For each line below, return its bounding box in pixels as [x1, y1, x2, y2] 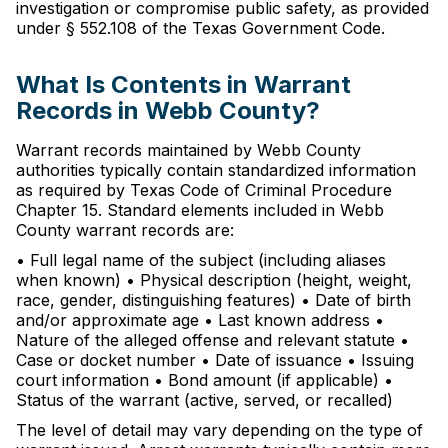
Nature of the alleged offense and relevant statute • [16, 330, 409, 350]
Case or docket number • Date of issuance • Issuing [16, 350, 414, 370]
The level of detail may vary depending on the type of [16, 420, 423, 440]
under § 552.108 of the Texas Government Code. [16, 18, 385, 38]
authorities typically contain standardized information [16, 160, 416, 180]
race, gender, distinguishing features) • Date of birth [16, 290, 411, 310]
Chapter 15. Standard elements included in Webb [16, 200, 384, 220]
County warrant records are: [16, 220, 234, 240]
